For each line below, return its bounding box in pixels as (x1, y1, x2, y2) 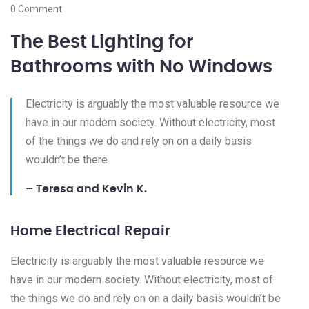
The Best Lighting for (10, 32, 194, 51)
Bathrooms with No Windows (10, 57, 272, 76)
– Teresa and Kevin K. (26, 183, 147, 195)
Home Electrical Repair (10, 223, 170, 238)
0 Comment (10, 3, 62, 14)
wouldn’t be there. (26, 152, 110, 166)
